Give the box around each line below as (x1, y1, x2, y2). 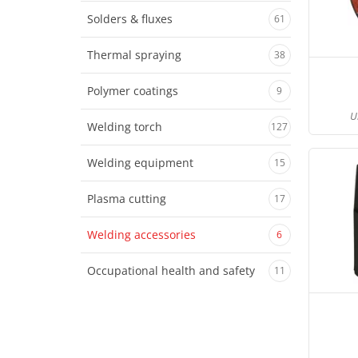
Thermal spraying (86, 47, 181, 62)
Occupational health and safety (86, 263, 255, 278)
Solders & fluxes (86, 11, 173, 26)
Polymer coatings (86, 83, 178, 98)
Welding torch (86, 119, 162, 134)
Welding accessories (86, 227, 196, 242)
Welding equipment (86, 155, 193, 170)
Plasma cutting (86, 191, 166, 206)
